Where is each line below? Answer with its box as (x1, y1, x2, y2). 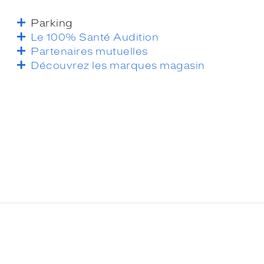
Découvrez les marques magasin (31, 59, 205, 71)
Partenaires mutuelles (31, 45, 148, 57)
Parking (31, 16, 73, 29)
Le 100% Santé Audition (31, 31, 159, 43)
